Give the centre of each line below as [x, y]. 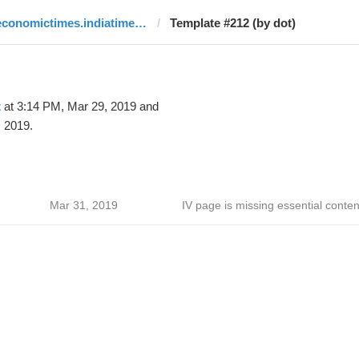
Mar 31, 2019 [83, 205]
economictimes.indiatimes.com [140, 23]
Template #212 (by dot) [232, 23]
